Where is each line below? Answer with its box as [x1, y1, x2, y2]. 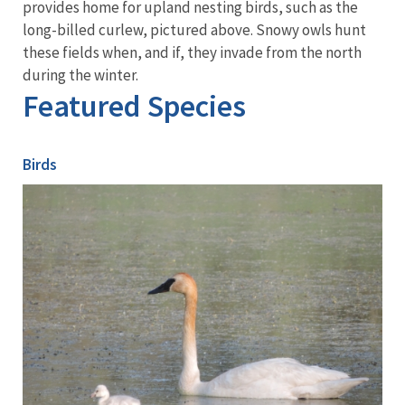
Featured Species [23, 86, 246, 125]
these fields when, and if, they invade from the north [23, 42, 362, 62]
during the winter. [23, 64, 141, 85]
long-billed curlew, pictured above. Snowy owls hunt [23, 19, 366, 40]
